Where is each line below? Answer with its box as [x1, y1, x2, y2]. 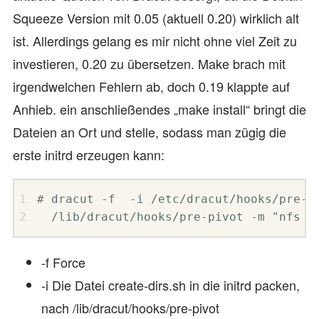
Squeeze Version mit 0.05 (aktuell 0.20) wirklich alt [13, 9, 299, 27]
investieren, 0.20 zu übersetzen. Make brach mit [13, 54, 286, 73]
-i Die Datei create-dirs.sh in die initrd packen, [41, 275, 300, 294]
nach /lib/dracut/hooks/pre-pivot [41, 298, 219, 317]
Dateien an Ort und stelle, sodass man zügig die [13, 122, 286, 141]
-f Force [41, 252, 85, 271]
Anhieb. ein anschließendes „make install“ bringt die [13, 100, 306, 118]
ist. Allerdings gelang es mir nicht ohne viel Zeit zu [13, 31, 297, 50]
